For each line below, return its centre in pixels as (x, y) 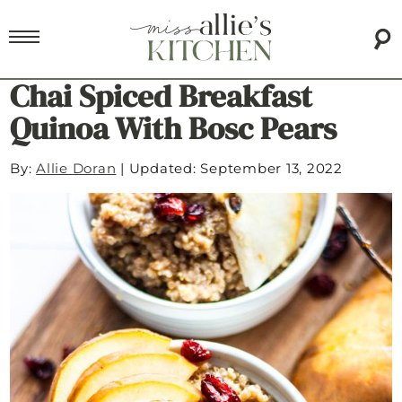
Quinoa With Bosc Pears (174, 129)
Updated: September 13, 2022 (236, 169)
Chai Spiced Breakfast (162, 96)
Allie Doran (76, 169)
